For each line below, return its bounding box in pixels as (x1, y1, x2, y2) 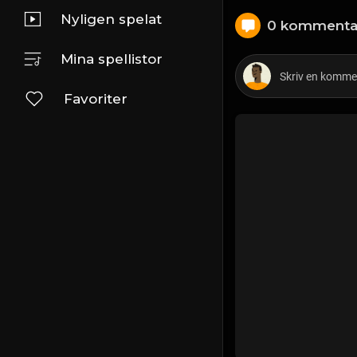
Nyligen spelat (61, 11, 162, 27)
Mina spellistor (61, 51, 163, 67)
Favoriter (64, 91, 127, 107)
